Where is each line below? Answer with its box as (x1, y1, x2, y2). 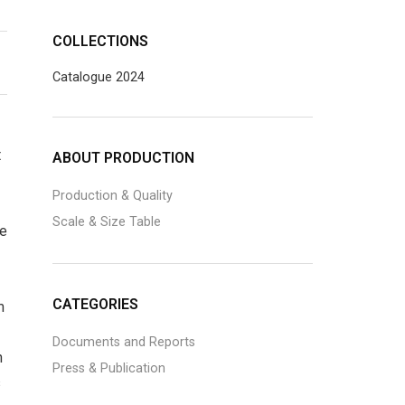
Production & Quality (52, 188, 174, 203)
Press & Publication (52, 361, 166, 376)
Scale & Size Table (52, 214, 162, 230)
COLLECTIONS (52, 33, 149, 50)
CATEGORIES (52, 296, 139, 313)
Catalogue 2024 (52, 70, 146, 85)
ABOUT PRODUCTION (52, 149, 195, 166)
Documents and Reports (52, 334, 196, 350)
